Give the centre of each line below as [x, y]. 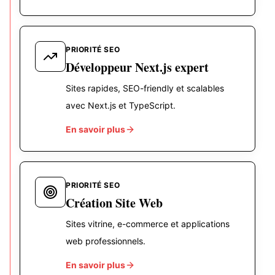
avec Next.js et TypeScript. [121, 106]
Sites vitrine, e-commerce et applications [148, 224]
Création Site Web [114, 203]
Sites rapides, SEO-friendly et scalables [145, 88]
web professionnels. [106, 241]
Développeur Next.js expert [137, 68]
